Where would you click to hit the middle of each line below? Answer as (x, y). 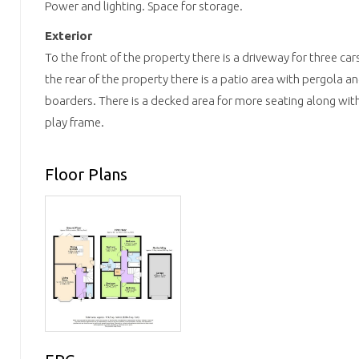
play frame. (75, 123)
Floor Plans (86, 174)
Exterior (69, 36)
